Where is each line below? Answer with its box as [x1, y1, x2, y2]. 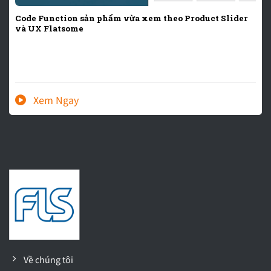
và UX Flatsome [15, 22, 83, 34]
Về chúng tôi [24, 253, 73, 266]
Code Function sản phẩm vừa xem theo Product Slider [15, 12, 248, 24]
